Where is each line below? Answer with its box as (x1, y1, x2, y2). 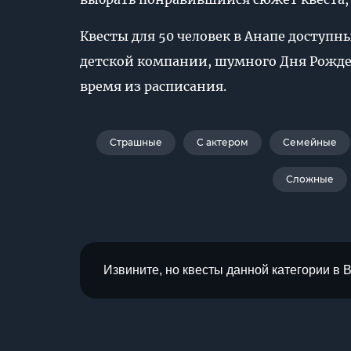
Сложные (286, 173, 334, 185)
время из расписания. (80, 78, 226, 94)
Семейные (283, 136, 337, 148)
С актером (197, 136, 248, 148)
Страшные (110, 136, 162, 148)
